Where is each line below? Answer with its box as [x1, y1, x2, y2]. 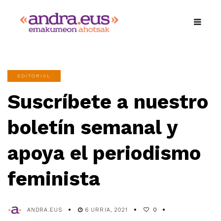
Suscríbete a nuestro [7, 90, 208, 113]
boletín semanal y [7, 115, 178, 139]
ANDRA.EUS [27, 206, 62, 213]
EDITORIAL [17, 73, 51, 78]
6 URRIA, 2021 [85, 206, 128, 213]
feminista [7, 167, 100, 190]
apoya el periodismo [7, 141, 201, 165]
